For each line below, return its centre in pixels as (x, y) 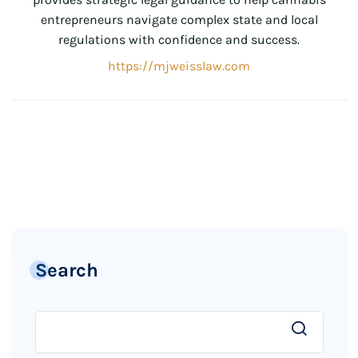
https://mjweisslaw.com (179, 66)
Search (66, 270)
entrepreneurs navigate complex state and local (179, 20)
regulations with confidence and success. (179, 40)
